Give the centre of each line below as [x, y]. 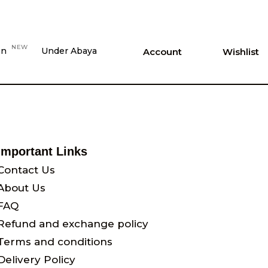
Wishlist [241, 51]
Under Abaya [69, 51]
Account [163, 51]
